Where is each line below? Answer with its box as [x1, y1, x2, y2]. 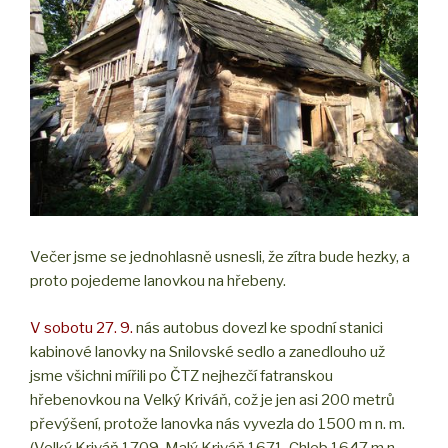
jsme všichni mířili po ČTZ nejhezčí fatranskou [30, 366, 333, 385]
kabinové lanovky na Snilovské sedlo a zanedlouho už [30, 342, 385, 361]
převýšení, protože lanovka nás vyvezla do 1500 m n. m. [30, 414, 405, 433]
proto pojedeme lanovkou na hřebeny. [30, 272, 286, 291]
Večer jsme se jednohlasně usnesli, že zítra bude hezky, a [30, 248, 410, 267]
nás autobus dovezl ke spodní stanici [133, 318, 383, 337]
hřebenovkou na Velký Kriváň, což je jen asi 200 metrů [30, 390, 395, 409]
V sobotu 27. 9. [30, 318, 133, 337]
